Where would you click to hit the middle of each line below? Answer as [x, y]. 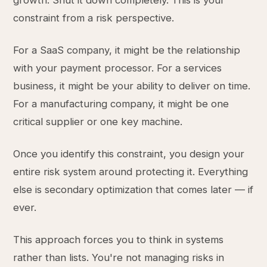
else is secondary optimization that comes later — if [133, 190]
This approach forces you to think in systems [119, 240]
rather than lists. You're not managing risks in [119, 257]
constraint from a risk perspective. [94, 18]
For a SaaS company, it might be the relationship [127, 50]
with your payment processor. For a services [118, 68]
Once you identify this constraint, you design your [129, 154]
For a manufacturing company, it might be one [121, 104]
